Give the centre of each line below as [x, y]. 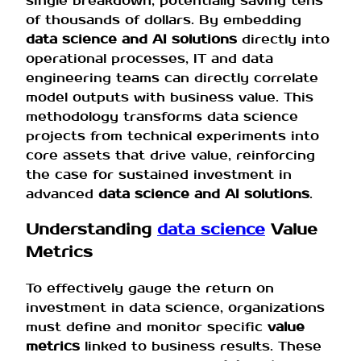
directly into [283, 39]
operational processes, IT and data [149, 58]
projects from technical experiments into [172, 135]
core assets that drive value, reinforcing [170, 155]
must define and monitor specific [147, 327]
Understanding [91, 230]
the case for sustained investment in [159, 174]
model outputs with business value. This [170, 97]
